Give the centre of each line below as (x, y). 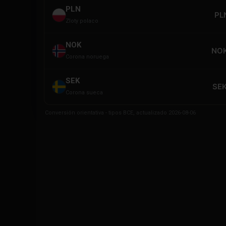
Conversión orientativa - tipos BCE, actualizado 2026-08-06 (120, 112)
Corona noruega (87, 56)
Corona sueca (84, 92)
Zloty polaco (82, 21)
